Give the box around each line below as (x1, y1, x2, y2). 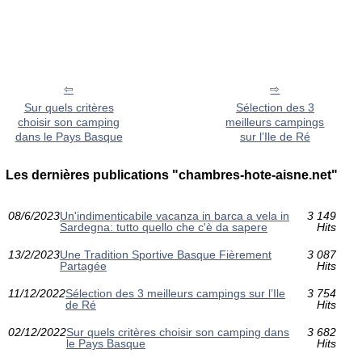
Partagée (60, 259, 107, 273)
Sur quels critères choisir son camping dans (66, 326, 289, 339)
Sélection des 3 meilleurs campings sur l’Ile (65, 287, 285, 301)
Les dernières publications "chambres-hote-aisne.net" (6, 168, 339, 183)
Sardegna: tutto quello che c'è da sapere (60, 221, 267, 234)
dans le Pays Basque (15, 130, 123, 144)
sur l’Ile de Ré (239, 130, 310, 144)
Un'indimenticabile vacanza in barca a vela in (60, 209, 289, 223)
